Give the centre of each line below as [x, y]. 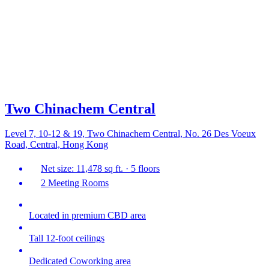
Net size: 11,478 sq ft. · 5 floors [100, 169]
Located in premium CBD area [87, 216]
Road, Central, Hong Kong [56, 145]
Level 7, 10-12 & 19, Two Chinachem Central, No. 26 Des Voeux [130, 134]
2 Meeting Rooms [75, 183]
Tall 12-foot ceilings [67, 238]
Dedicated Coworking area [80, 261]
